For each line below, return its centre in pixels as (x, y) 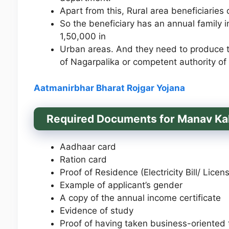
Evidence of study (96, 211)
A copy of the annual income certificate (140, 198)
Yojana (170, 88)
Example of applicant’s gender (121, 185)
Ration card (83, 160)
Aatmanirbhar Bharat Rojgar (95, 88)
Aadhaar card (88, 147)
